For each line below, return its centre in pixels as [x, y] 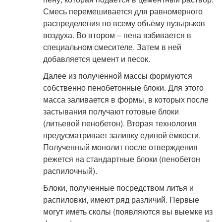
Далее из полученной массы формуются [117, 76]
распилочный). [70, 171]
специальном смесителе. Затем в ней [112, 47]
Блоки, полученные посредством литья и [118, 188]
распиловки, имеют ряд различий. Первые [121, 199]
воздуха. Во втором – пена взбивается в [117, 35]
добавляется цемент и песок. [96, 59]
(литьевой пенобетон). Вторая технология [120, 123]
